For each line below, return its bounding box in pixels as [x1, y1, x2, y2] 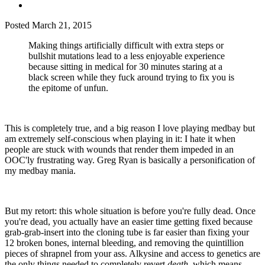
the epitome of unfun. [28, 82, 108, 93]
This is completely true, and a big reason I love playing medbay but [5, 122, 255, 133]
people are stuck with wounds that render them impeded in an [5, 144, 234, 154]
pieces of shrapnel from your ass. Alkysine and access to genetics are [5, 248, 260, 258]
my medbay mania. [5, 165, 76, 176]
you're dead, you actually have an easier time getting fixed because [5, 216, 253, 227]
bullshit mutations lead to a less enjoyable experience [28, 50, 225, 61]
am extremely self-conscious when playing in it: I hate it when [5, 133, 235, 144]
